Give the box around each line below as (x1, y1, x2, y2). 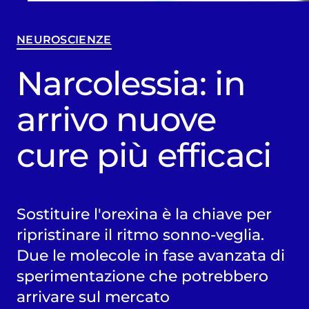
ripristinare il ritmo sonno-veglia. (16, 225, 264, 243)
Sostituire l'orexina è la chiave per (16, 204, 272, 223)
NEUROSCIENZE (16, 33, 112, 47)
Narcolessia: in (16, 63, 246, 103)
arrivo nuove (16, 99, 217, 139)
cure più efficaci (16, 134, 271, 175)
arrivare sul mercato (16, 287, 170, 306)
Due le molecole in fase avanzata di (16, 246, 285, 264)
